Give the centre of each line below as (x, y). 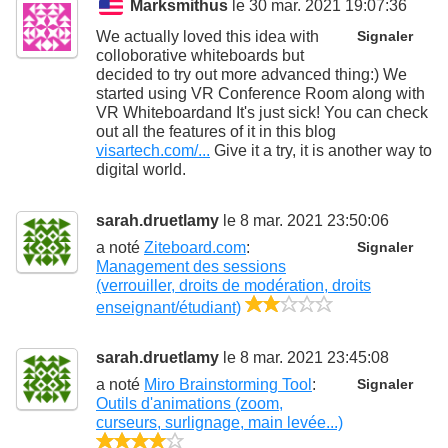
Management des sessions (191, 266)
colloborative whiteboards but (200, 55)
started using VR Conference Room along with (260, 93)
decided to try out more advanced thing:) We (251, 74)
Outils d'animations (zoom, (189, 404)
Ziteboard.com (195, 247)
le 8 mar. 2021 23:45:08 (304, 358)
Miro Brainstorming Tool (228, 385)
